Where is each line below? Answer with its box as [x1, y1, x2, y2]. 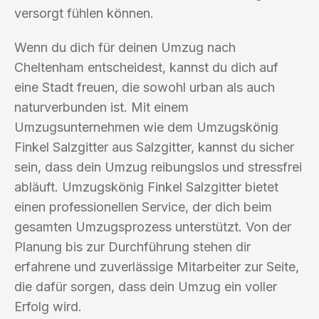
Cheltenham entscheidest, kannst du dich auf [14, 59, 278, 75]
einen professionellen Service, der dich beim [14, 199, 272, 214]
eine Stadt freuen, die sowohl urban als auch [14, 79, 275, 95]
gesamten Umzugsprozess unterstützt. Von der [14, 219, 291, 234]
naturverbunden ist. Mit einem [14, 99, 189, 115]
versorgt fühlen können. [14, 5, 154, 21]
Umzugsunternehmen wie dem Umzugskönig [14, 119, 278, 135]
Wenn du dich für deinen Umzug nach [14, 39, 236, 55]
